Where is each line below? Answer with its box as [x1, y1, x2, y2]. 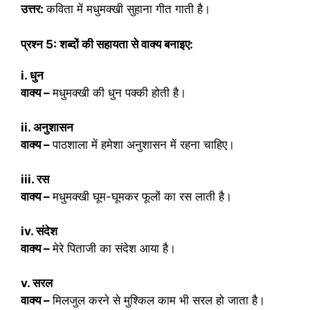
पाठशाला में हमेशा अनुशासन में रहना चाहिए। [53, 137, 235, 152]
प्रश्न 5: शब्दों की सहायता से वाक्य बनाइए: [21, 37, 193, 51]
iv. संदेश [21, 224, 57, 238]
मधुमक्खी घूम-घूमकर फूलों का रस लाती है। [53, 189, 232, 203]
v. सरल [21, 275, 53, 290]
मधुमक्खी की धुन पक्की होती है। [53, 85, 186, 100]
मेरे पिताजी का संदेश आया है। [53, 241, 176, 255]
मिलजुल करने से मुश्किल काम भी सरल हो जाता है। [53, 293, 265, 307]
